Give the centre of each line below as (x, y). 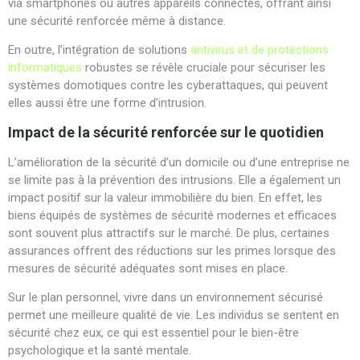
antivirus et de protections (260, 50)
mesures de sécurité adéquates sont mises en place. (148, 268)
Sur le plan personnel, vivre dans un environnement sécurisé (166, 297)
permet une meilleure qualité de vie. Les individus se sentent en (174, 315)
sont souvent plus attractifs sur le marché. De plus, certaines (169, 233)
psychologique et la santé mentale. (100, 350)
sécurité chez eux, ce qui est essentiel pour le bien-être (153, 332)
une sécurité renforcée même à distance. (117, 20)
